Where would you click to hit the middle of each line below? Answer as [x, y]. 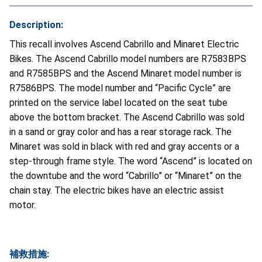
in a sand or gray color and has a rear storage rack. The [120, 132]
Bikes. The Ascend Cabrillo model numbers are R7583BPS [128, 58]
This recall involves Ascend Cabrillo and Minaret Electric [124, 44]
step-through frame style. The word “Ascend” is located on [131, 161]
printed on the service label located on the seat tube [118, 102]
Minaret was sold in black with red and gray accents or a [124, 146]
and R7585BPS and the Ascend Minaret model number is [125, 73]
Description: [36, 25]
